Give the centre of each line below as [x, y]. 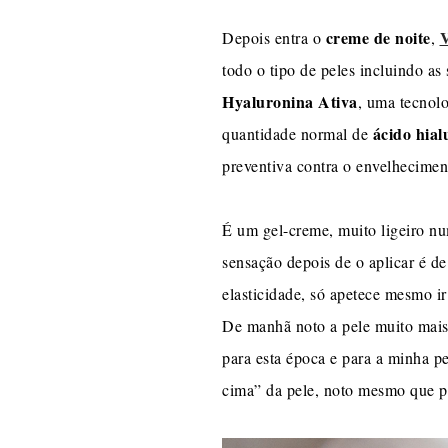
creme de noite [376, 38]
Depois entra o [271, 38]
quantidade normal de [297, 134]
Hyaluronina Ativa [290, 102]
